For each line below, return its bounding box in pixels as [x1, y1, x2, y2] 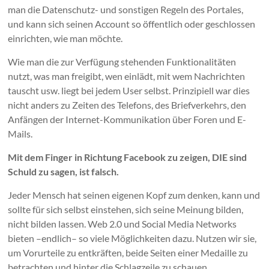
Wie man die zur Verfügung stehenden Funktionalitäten [8, 56, 237, 68]
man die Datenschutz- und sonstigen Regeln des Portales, [8, 4, 244, 16]
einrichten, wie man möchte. [8, 32, 123, 44]
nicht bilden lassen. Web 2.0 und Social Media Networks [8, 218, 237, 230]
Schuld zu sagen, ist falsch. [8, 166, 119, 178]
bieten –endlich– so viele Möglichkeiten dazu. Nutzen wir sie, [8, 232, 257, 244]
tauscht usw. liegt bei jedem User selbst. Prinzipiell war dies [8, 85, 250, 97]
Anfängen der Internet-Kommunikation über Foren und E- [8, 113, 247, 125]
